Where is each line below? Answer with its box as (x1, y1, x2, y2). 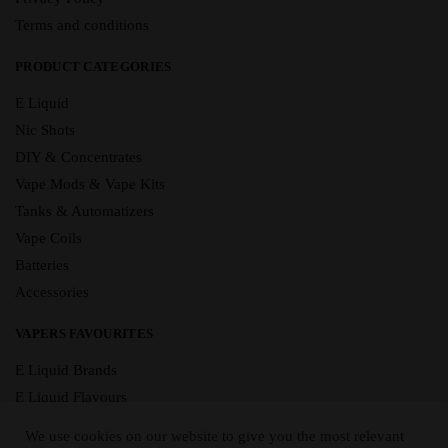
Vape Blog (15, 416, 80, 433)
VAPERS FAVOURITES (15, 326, 154, 342)
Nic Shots (15, 122, 75, 139)
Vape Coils (15, 230, 82, 247)
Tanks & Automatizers (15, 203, 154, 220)
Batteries (15, 257, 69, 274)
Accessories (15, 284, 89, 301)
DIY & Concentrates (15, 149, 142, 166)
